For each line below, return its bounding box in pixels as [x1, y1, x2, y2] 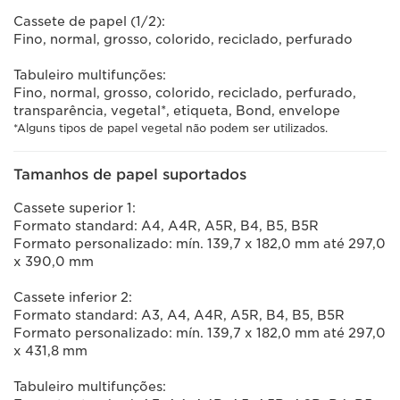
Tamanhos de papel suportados [13, 166, 246, 183]
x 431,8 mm [13, 344, 87, 358]
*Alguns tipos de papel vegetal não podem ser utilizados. [13, 121, 328, 135]
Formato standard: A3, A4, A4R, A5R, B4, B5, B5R [13, 308, 345, 322]
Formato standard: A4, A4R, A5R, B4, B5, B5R [13, 219, 319, 233]
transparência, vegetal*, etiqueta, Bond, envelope [13, 104, 340, 118]
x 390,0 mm [13, 254, 94, 269]
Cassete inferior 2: [13, 290, 132, 304]
